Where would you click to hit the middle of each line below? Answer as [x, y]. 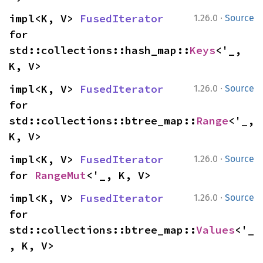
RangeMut [60, 175]
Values [215, 230]
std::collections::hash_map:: [99, 50]
